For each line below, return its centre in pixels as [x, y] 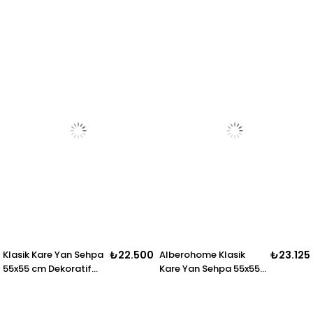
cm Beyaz [182, 283]
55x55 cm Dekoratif [48, 269]
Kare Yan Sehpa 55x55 [210, 269]
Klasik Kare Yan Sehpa [53, 255]
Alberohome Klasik [203, 255]
